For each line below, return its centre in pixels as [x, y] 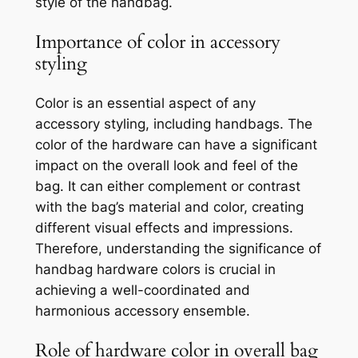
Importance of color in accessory [157, 42]
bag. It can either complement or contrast [167, 187]
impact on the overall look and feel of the [166, 166]
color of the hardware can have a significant [176, 145]
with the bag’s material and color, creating [169, 207]
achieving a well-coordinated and [142, 290]
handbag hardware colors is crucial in [155, 270]
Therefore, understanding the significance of [178, 249]
